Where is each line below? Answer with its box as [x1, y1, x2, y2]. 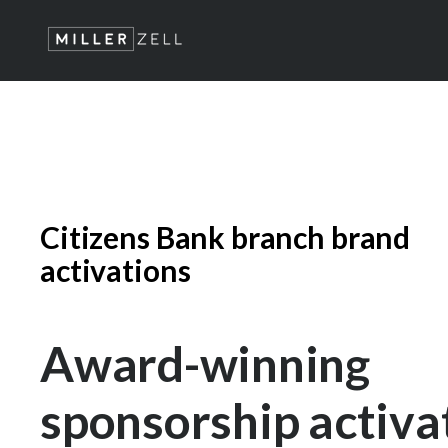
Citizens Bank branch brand [40, 219, 411, 255]
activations [40, 252, 191, 288]
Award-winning [40, 335, 370, 392]
